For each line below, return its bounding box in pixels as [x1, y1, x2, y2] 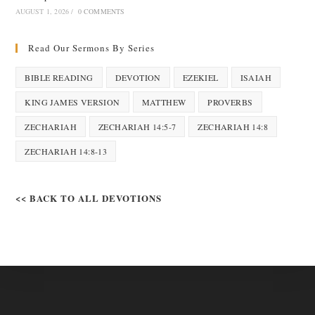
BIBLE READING [25, 72, 94, 83]
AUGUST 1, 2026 [15, 6, 70, 16]
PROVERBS [207, 96, 253, 108]
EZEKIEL [182, 72, 219, 83]
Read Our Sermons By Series [28, 41, 155, 54]
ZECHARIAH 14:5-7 [98, 121, 176, 132]
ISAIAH [240, 72, 272, 83]
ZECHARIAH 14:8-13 [25, 146, 108, 157]
